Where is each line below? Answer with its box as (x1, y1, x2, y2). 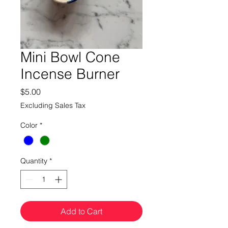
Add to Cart (61, 206, 102, 217)
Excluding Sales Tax (20, 101, 85, 110)
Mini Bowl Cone (20, 48, 120, 66)
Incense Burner (20, 65, 120, 83)
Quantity (20, 156, 47, 166)
